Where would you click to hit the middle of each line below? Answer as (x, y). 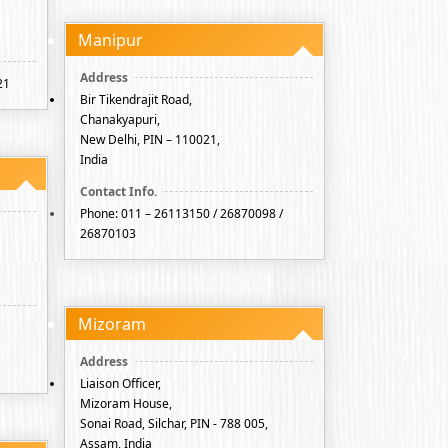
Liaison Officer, (120, 383)
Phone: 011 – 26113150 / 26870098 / (181, 213)
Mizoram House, (126, 403)
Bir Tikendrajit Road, (136, 99)
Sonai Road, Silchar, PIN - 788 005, (174, 423)
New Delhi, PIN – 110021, (150, 139)
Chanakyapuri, (120, 119)
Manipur (110, 40)
